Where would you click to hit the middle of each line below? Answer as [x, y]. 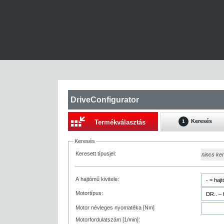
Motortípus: [89, 193]
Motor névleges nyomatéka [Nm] [115, 207]
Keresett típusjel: [96, 153]
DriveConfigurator [105, 99]
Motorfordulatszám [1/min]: [108, 219]
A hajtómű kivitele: [97, 179]
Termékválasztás [120, 122]
